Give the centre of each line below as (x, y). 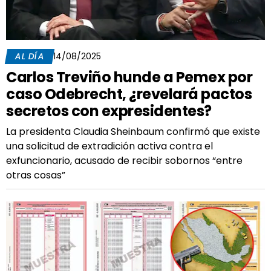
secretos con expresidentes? (109, 111)
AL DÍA (30, 56)
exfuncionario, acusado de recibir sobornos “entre (124, 161)
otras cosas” (36, 175)
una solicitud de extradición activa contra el (109, 146)
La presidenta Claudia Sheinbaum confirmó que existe (133, 132)
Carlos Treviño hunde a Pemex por (129, 77)
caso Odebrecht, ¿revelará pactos (129, 94)
